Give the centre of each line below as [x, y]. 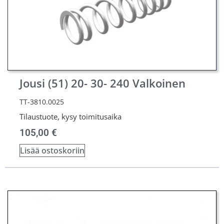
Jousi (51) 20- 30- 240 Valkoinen [102, 83]
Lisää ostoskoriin [52, 150]
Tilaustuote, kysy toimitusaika [70, 116]
